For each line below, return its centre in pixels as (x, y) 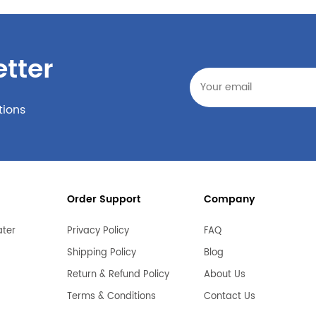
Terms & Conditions (111, 297)
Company (229, 200)
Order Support (103, 200)
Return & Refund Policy (118, 275)
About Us (224, 275)
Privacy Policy (98, 231)
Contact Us (229, 297)
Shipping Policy (101, 253)
